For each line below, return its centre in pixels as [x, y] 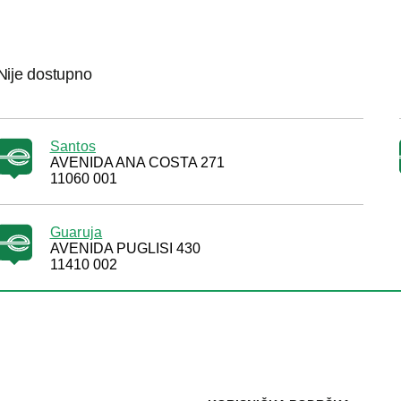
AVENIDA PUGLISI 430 [125, 248]
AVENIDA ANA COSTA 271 [137, 162]
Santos [73, 146]
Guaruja [76, 232]
